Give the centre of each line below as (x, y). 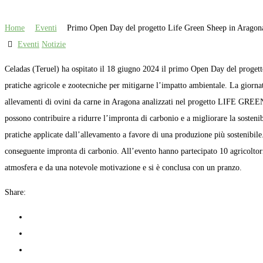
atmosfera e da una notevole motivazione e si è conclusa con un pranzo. (123, 167)
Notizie (54, 44)
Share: (15, 192)
